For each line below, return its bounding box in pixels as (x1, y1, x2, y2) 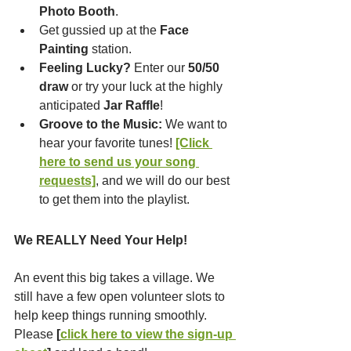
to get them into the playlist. (39, 192, 190, 206)
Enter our (131, 60, 188, 74)
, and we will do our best (96, 173, 233, 187)
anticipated (39, 98, 103, 112)
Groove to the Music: (39, 117, 162, 131)
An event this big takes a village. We (14, 271, 218, 285)
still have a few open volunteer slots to (14, 290, 228, 304)
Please (14, 327, 56, 342)
